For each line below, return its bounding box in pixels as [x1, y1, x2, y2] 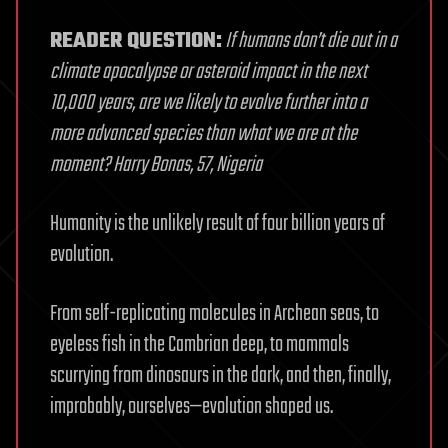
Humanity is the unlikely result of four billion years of [50, 207, 385, 242]
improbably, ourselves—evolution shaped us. [50, 390, 333, 425]
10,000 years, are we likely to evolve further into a [50, 86, 367, 121]
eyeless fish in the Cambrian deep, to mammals [50, 328, 349, 363]
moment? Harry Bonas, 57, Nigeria [50, 148, 262, 183]
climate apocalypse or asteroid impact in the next [50, 55, 367, 90]
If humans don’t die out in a [225, 24, 397, 59]
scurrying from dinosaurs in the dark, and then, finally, [50, 359, 391, 394]
